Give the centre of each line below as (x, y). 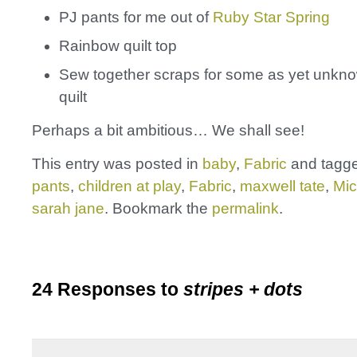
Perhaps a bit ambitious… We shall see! (168, 131)
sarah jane (68, 209)
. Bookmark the (158, 209)
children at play (129, 186)
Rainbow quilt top (118, 46)
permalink (245, 209)
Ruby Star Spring (271, 17)
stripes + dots (243, 290)
